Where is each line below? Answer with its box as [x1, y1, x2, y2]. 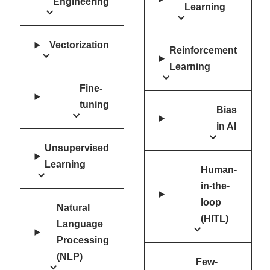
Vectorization [49, 40, 110, 51]
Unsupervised [45, 143, 110, 154]
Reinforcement [169, 45, 237, 56]
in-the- [200, 181, 230, 192]
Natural [57, 202, 90, 213]
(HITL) [200, 213, 228, 224]
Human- [200, 165, 237, 175]
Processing [57, 235, 110, 246]
